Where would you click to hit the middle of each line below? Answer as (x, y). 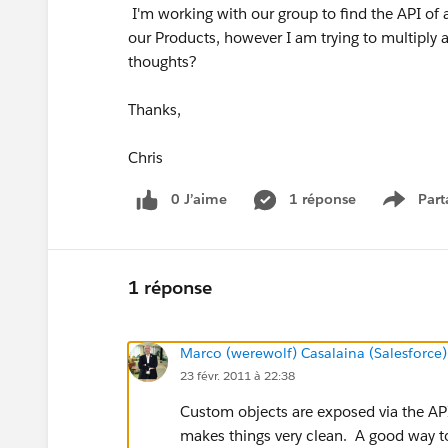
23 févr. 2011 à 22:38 (237, 375)
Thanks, (154, 109)
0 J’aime (199, 199)
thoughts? (162, 61)
